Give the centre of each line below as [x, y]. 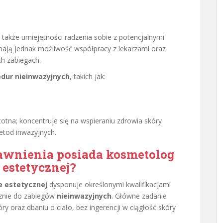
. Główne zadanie [139, 196]
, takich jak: [88, 76]
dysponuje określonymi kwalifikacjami [109, 184]
